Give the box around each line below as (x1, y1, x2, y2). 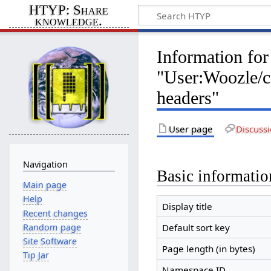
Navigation (22, 158, 68, 170)
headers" (157, 87, 220, 108)
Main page (22, 179, 67, 191)
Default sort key (162, 221, 230, 234)
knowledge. (35, 13, 103, 29)
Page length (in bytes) (162, 243, 255, 255)
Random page (22, 221, 81, 233)
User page (169, 122, 214, 135)
